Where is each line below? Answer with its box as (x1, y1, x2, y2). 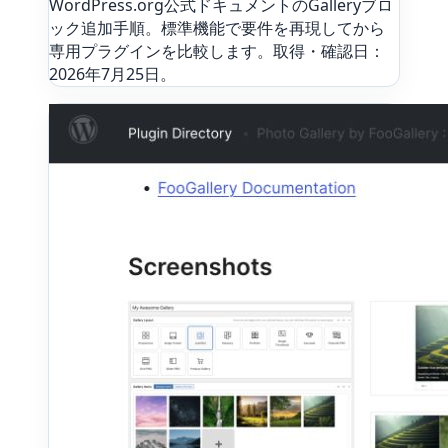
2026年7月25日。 (49, 63, 176, 86)
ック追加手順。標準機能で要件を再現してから (49, 17, 385, 40)
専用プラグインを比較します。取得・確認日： (49, 40, 385, 63)
